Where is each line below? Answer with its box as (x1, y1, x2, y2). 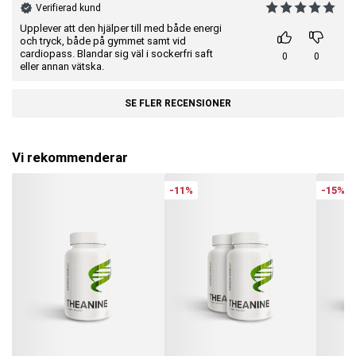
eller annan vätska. (20, 60, 104, 72)
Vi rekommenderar (12, 149, 128, 165)
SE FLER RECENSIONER (125, 97, 231, 109)
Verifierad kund (36, 2, 101, 14)
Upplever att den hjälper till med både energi (20, 21, 222, 34)
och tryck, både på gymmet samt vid (20, 34, 186, 47)
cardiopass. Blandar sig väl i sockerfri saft (20, 47, 213, 60)
